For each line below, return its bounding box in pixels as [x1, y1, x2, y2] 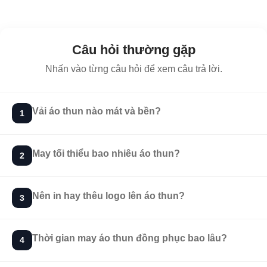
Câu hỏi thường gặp [72, 42, 195, 58]
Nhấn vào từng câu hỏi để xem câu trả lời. [45, 64, 222, 74]
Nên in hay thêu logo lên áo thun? [32, 191, 185, 201]
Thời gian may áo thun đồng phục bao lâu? [32, 233, 227, 244]
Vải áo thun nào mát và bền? [32, 106, 161, 117]
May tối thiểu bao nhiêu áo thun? [32, 148, 180, 159]
